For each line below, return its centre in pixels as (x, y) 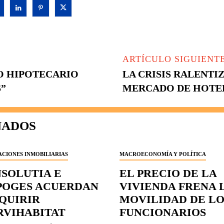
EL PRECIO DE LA (168, 173)
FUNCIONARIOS (163, 212)
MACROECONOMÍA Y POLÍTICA (163, 154)
